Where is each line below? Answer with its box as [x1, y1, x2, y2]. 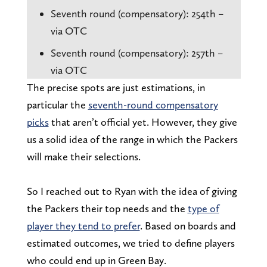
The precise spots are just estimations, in [26, 80, 205, 94]
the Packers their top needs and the [26, 201, 188, 215]
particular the [26, 98, 88, 111]
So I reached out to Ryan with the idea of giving [26, 184, 237, 197]
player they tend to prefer [26, 219, 140, 232]
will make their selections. [26, 150, 141, 163]
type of [187, 201, 219, 215]
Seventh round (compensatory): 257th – [50, 46, 223, 59]
